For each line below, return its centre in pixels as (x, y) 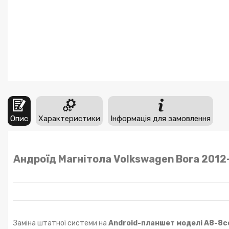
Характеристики (69, 118)
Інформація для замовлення (161, 118)
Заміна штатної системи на (61, 223)
